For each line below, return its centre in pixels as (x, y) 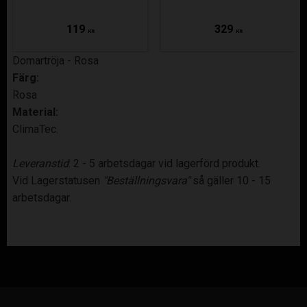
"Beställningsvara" (146, 180)
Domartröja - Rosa (56, 60)
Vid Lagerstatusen (58, 180)
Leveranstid (40, 163)
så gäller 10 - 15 (230, 180)
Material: (35, 112)
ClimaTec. (35, 129)
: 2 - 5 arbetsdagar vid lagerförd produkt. (164, 163)
